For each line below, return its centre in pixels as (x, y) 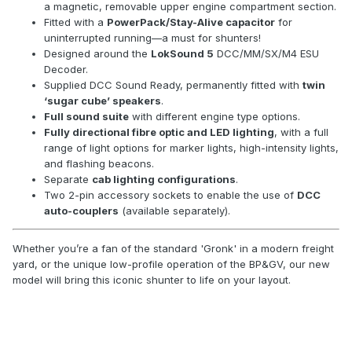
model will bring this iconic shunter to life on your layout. (152, 279)
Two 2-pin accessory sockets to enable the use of (170, 194)
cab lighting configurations (164, 179)
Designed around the (97, 53)
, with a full (301, 132)
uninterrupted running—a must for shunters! (152, 37)
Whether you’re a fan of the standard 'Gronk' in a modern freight (173, 248)
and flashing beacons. (99, 163)
